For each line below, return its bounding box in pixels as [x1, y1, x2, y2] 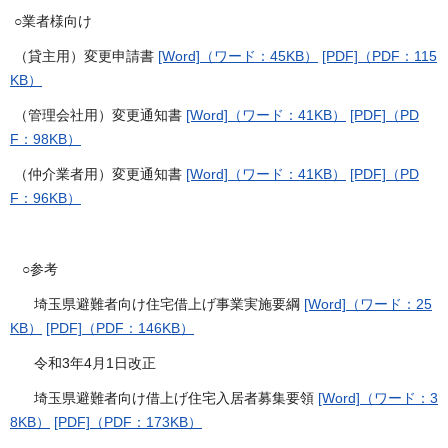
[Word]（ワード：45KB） [158, 47, 318, 64]
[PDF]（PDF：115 [322, 47, 437, 64]
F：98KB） [10, 130, 81, 147]
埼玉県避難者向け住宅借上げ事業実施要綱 [10, 295, 304, 312]
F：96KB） [10, 190, 81, 207]
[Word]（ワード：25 [304, 295, 432, 312]
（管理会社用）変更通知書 [10, 106, 186, 123]
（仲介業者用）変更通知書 [10, 166, 186, 183]
